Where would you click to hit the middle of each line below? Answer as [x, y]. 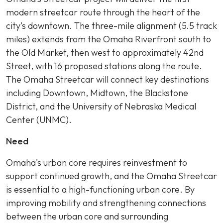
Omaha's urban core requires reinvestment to [97, 163]
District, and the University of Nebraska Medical [101, 106]
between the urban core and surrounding [87, 216]
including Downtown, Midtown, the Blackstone [97, 93]
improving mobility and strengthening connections [106, 203]
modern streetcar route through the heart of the [103, 12]
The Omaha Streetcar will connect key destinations [108, 79]
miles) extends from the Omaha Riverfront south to [109, 39]
